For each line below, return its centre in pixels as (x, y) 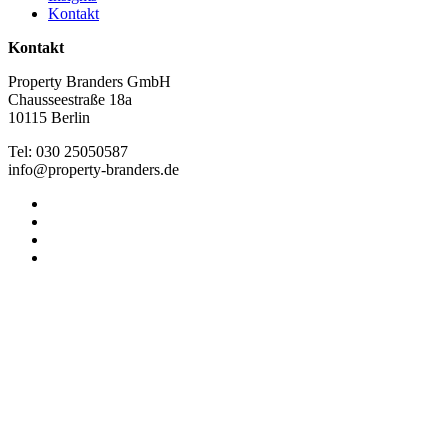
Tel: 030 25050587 (68, 151)
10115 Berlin (49, 117)
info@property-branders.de (93, 169)
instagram (77, 220)
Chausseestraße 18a (70, 99)
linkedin (72, 202)
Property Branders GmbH (89, 81)
